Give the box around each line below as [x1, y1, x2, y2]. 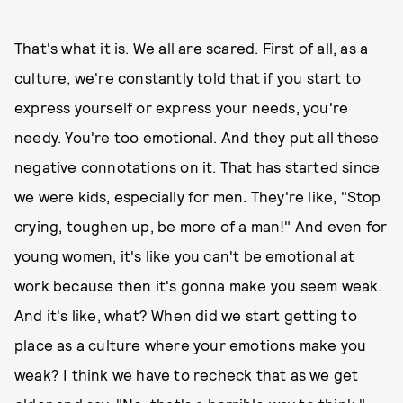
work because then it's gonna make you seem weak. [14, 276, 382, 294]
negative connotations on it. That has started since [14, 157, 381, 175]
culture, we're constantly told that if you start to [14, 68, 362, 86]
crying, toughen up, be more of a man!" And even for [14, 217, 388, 235]
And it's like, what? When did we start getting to [14, 306, 357, 324]
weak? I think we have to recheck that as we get [14, 365, 359, 383]
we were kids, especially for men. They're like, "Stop [14, 187, 381, 205]
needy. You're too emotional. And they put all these [14, 128, 380, 146]
